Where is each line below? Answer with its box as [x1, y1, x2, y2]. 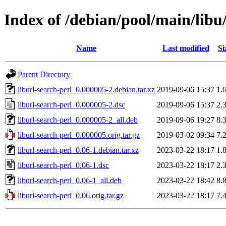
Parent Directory [18, 70, 70, 79]
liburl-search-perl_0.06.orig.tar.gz [18, 191, 124, 200]
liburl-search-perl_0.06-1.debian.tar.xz [18, 145, 139, 154]
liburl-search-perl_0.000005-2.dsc [18, 100, 125, 109]
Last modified [162, 43, 209, 52]
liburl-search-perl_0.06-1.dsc [18, 160, 109, 169]
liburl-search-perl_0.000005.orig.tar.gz [18, 130, 140, 139]
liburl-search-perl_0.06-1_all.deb [18, 176, 122, 185]
